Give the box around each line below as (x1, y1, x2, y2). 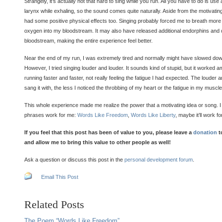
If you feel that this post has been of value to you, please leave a (24, 129, 193, 135)
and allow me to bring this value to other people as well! (24, 139, 171, 145)
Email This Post (41, 174, 78, 180)
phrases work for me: (24, 112, 77, 118)
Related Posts (24, 198, 84, 211)
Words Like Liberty (131, 112, 175, 118)
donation (193, 129, 217, 135)
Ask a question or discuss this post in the (24, 157, 124, 163)
